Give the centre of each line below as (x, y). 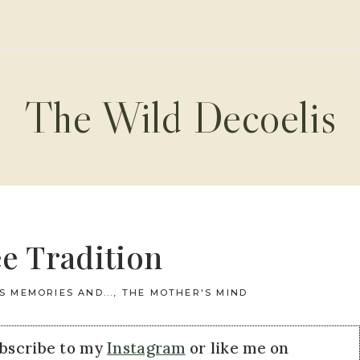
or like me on (237, 348)
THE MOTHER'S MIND (185, 292)
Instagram (146, 348)
